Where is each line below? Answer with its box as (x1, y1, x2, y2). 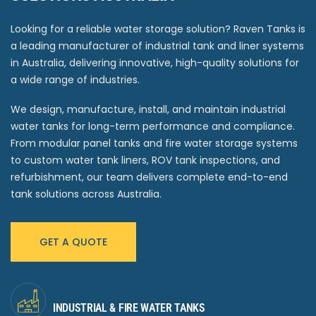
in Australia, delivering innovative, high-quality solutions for (11, 56, 299, 71)
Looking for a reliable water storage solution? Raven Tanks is (11, 22, 305, 37)
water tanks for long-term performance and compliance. (11, 119, 295, 134)
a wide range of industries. (11, 73, 140, 87)
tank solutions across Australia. (11, 187, 162, 202)
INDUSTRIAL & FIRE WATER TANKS (53, 300, 205, 315)
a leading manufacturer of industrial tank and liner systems (11, 39, 304, 54)
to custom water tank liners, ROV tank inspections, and (11, 153, 280, 168)
